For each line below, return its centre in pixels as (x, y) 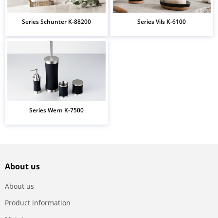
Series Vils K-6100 (162, 21)
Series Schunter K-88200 (56, 21)
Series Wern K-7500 (56, 110)
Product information (38, 202)
